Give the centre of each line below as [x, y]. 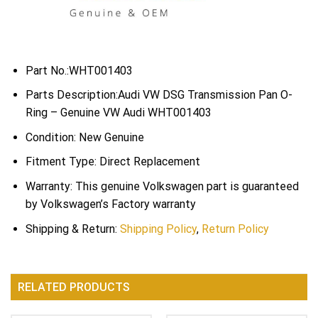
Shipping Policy [158, 229]
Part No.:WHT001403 [79, 70]
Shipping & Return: [72, 229]
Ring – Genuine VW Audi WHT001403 [118, 113]
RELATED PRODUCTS [74, 287]
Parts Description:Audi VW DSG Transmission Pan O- [159, 95]
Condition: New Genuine [84, 137]
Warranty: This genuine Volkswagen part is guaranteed [162, 187]
